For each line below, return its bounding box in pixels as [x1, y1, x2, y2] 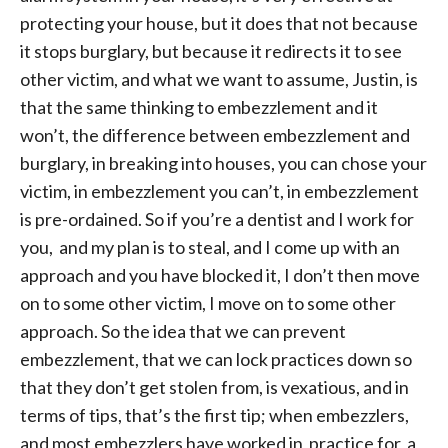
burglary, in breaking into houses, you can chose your [20, 152, 427, 174]
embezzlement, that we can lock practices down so [20, 348, 412, 370]
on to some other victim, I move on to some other [20, 292, 396, 314]
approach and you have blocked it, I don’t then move [20, 264, 420, 286]
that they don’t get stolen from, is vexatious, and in [20, 376, 409, 398]
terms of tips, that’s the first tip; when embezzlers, [20, 404, 409, 426]
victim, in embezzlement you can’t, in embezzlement [20, 180, 419, 202]
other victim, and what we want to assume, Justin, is [20, 68, 418, 90]
